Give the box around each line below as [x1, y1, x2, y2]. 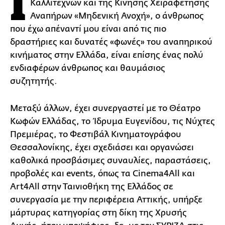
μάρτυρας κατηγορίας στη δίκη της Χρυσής [10, 207, 187, 217]
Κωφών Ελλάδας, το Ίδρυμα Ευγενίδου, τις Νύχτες [10, 116, 215, 126]
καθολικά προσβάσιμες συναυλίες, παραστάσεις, [10, 155, 211, 165]
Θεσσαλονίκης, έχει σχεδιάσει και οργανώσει [10, 142, 194, 152]
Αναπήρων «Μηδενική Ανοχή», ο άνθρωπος [30, 11, 204, 21]
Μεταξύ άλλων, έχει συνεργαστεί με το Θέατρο [10, 103, 200, 113]
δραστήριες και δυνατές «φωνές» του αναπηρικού [10, 37, 212, 47]
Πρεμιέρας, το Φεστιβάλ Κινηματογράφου [10, 129, 181, 139]
